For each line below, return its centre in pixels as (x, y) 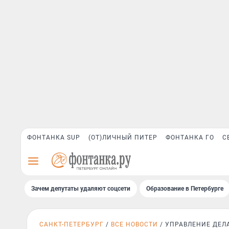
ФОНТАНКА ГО (190, 138)
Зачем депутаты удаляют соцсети (81, 189)
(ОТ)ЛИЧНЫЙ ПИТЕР (123, 138)
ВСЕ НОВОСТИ (134, 224)
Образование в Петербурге (185, 189)
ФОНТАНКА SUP (54, 138)
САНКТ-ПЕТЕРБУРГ (72, 224)
